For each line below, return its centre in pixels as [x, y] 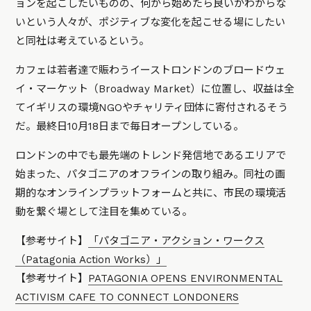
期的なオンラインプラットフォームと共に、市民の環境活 [151, 193]
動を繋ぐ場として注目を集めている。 [104, 212]
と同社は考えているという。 [83, 41]
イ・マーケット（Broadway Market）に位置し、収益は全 [155, 89]
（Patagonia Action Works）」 [91, 260]
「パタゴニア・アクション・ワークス [177, 241]
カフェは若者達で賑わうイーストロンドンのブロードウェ [151, 70]
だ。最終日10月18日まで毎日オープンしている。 [130, 127]
